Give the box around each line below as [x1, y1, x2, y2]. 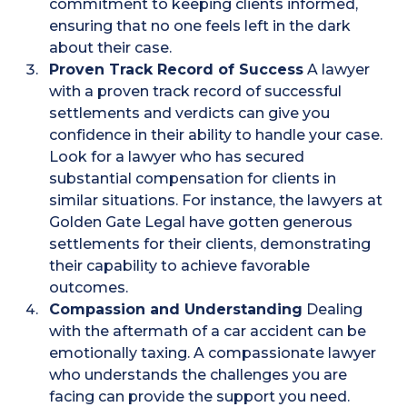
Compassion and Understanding [49, 301, 303, 319]
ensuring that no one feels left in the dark [49, 17, 352, 35]
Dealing [303, 301, 363, 319]
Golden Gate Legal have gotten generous [49, 213, 353, 232]
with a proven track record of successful [49, 83, 342, 101]
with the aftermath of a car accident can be [49, 323, 367, 341]
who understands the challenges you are [49, 366, 348, 384]
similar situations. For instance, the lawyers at [49, 192, 383, 210]
